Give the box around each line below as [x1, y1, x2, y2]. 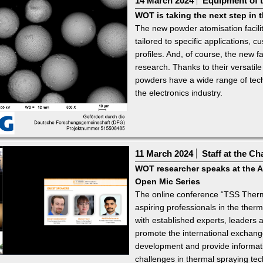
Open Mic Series [134, 177, 200, 187]
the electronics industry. [134, 88, 222, 98]
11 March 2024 [134, 149, 193, 159]
